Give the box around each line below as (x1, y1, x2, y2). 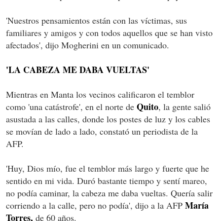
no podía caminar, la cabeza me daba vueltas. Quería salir (6, 186, 213, 199)
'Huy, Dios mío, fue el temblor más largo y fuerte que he (6, 162, 209, 174)
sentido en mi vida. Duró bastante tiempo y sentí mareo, (6, 174, 207, 186)
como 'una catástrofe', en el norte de (6, 100, 137, 112)
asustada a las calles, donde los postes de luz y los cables (6, 112, 210, 125)
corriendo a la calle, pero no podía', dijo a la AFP (6, 199, 183, 211)
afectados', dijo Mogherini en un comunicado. (6, 38, 169, 51)
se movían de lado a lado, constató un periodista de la (6, 125, 198, 137)
